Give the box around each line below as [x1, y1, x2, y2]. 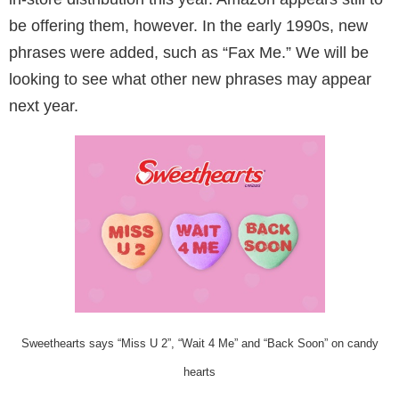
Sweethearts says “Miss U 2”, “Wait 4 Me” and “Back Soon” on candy [20, 337, 379, 351]
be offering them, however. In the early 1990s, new [9, 17, 368, 36]
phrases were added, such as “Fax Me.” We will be [9, 44, 369, 62]
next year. [9, 97, 78, 116]
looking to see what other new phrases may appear [9, 70, 371, 89]
